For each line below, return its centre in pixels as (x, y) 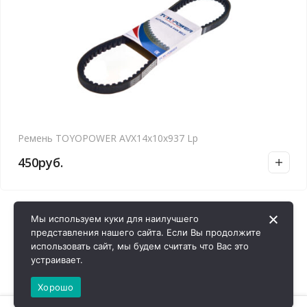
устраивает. (57, 260)
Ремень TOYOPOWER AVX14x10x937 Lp (108, 138)
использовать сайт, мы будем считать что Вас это (140, 246)
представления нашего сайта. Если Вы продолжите (146, 232)
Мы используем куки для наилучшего (115, 219)
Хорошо (56, 287)
